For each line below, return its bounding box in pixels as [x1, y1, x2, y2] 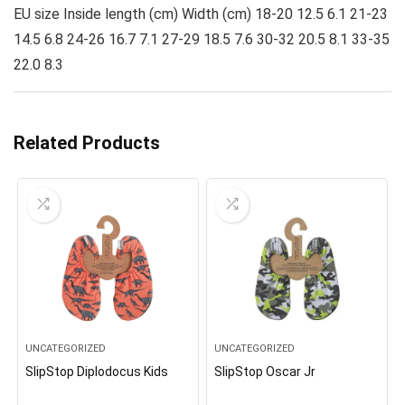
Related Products [14, 132, 160, 154]
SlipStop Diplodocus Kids [25, 364, 169, 379]
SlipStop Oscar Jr [214, 364, 316, 379]
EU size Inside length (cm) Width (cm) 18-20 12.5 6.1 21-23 [14, 5, 388, 23]
